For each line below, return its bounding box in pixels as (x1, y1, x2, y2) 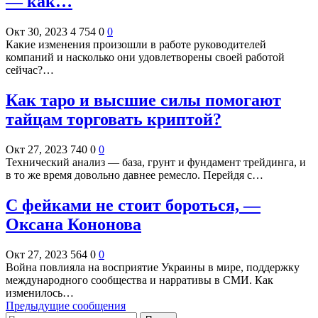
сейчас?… (6, 64, 54, 77)
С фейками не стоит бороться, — (6, 195, 261, 214)
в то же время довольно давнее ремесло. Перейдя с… (6, 169, 263, 182)
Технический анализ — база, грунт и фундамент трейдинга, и (6, 156, 306, 169)
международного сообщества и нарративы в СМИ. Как (6, 273, 273, 286)
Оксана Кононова (6, 214, 141, 234)
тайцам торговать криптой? (6, 110, 221, 129)
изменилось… (6, 286, 74, 299)
